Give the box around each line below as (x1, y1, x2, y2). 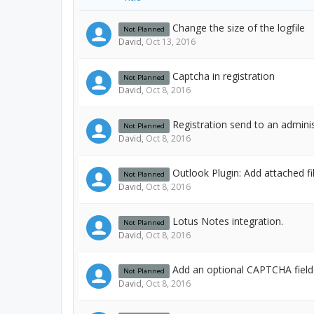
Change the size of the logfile (172, 21, 305, 34)
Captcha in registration (172, 69, 275, 83)
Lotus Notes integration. (172, 214, 283, 228)
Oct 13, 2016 (146, 36, 196, 48)
